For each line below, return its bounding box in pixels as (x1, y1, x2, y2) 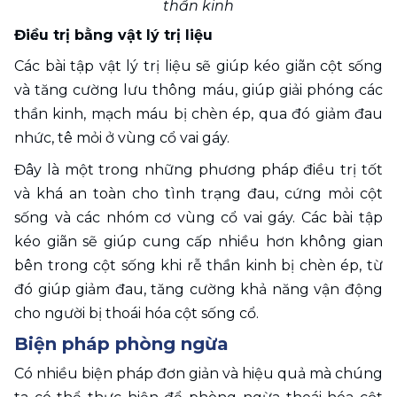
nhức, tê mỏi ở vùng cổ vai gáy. (14, 128, 233, 146)
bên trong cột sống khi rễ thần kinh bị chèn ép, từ (14, 256, 383, 274)
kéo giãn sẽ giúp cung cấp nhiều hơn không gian (14, 232, 383, 250)
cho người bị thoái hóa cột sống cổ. (14, 304, 262, 322)
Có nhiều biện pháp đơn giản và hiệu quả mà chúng (14, 364, 383, 382)
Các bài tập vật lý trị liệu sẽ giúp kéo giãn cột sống (14, 57, 383, 74)
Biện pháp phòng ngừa (14, 332, 229, 354)
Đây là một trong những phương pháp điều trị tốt (14, 160, 383, 178)
